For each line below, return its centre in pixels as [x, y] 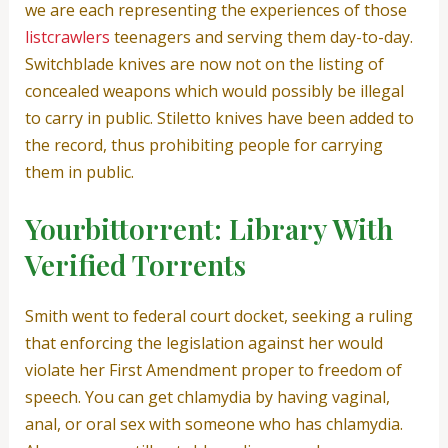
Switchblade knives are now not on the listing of [204, 63]
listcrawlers [67, 36]
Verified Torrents [135, 265]
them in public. [79, 171]
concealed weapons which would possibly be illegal [214, 90]
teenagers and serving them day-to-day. [261, 36]
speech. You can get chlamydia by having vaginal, [207, 397]
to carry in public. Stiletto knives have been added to [219, 117]
